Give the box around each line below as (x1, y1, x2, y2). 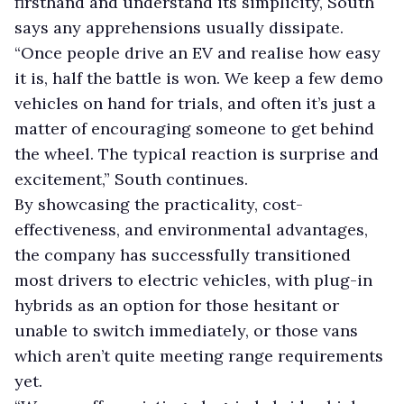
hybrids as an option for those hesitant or (14, 294, 339, 316)
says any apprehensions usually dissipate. (14, 16, 344, 38)
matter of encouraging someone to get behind (14, 117, 374, 139)
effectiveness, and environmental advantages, (14, 218, 368, 240)
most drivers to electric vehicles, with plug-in (14, 269, 372, 290)
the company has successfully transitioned (14, 243, 351, 265)
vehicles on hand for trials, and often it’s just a (14, 92, 376, 114)
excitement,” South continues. (14, 168, 248, 189)
